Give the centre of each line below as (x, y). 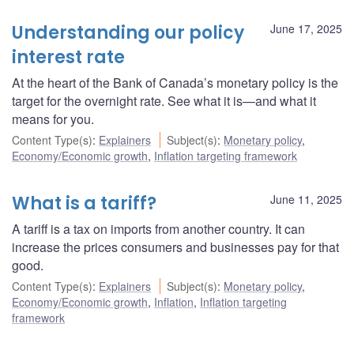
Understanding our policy (128, 33)
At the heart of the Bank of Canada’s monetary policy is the (175, 83)
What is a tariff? (84, 204)
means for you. (53, 119)
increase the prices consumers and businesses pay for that (175, 247)
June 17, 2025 (306, 29)
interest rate (68, 58)
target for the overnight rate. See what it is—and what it (164, 101)
